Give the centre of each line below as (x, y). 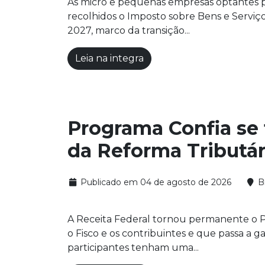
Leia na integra (109, 59)
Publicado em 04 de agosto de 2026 (154, 182)
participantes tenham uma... (133, 248)
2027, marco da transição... (129, 31)
